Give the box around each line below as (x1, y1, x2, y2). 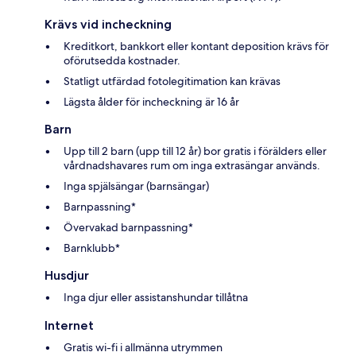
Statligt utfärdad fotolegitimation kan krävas (64, 73, 281, 88)
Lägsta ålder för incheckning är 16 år (64, 94, 239, 109)
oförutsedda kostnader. (64, 52, 180, 68)
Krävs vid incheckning (44, 16, 172, 32)
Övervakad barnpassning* (64, 219, 193, 234)
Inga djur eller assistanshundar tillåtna (64, 289, 248, 304)
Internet (44, 317, 94, 333)
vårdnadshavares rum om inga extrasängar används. (64, 157, 320, 172)
